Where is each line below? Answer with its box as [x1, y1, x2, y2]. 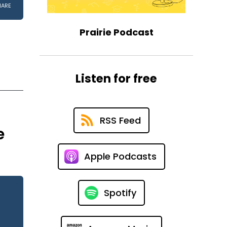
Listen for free [75, 70, 158, 87]
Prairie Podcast [79, 25, 154, 39]
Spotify [103, 186, 136, 199]
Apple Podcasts [84, 150, 157, 163]
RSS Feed [99, 113, 141, 127]
